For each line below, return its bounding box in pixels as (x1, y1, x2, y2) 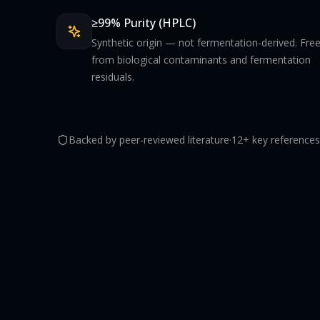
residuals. (91, 69, 134, 84)
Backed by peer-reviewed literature (69, 132, 229, 146)
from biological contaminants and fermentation (91, 52, 311, 66)
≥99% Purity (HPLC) (91, 14, 196, 31)
